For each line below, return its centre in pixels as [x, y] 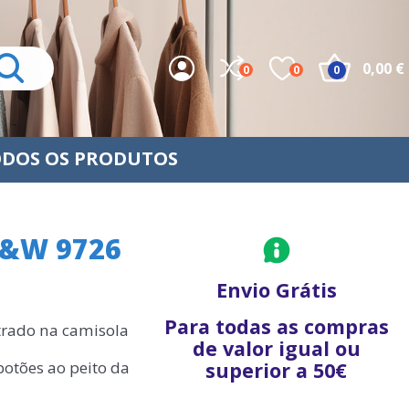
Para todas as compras [276, 326]
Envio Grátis [276, 290]
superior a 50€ [277, 370]
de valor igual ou [276, 348]
